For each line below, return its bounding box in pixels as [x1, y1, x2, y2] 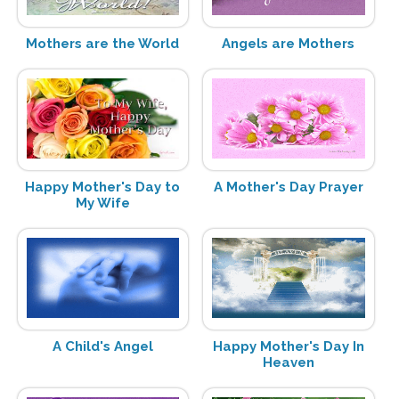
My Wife [75, 195, 130, 212]
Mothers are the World [26, 36, 180, 53]
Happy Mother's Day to [25, 179, 181, 196]
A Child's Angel [52, 338, 153, 354]
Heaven [262, 354, 314, 370]
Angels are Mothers [222, 36, 355, 53]
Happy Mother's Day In [212, 338, 364, 354]
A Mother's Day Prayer [213, 179, 363, 196]
